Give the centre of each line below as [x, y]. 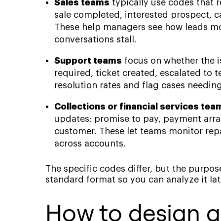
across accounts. [90, 144]
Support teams [88, 61]
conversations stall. [95, 39]
